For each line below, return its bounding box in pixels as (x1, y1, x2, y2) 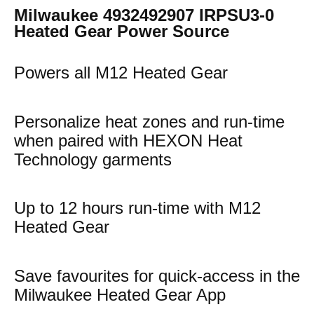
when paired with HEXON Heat (14, 130, 243, 150)
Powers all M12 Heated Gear (14, 63, 228, 82)
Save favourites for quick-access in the (14, 266, 300, 285)
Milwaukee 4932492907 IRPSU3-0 (14, 6, 274, 25)
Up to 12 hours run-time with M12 (14, 198, 261, 218)
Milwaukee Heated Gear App (14, 285, 226, 304)
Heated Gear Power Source (14, 22, 229, 41)
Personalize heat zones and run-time (14, 111, 285, 131)
